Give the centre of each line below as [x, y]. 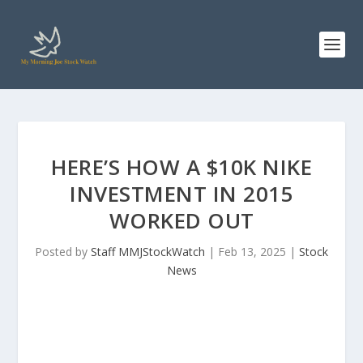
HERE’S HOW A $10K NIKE [181, 167]
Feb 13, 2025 [252, 252]
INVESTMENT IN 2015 [181, 194]
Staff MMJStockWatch [148, 252]
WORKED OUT [181, 220]
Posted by [63, 252]
